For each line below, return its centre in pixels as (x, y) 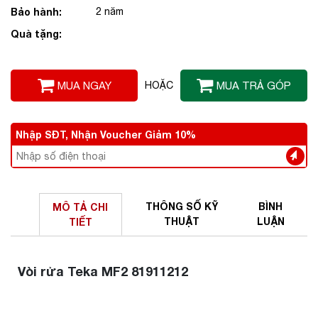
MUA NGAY (84, 86)
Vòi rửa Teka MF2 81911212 (103, 271)
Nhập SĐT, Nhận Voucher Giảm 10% (106, 135)
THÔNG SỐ (175, 206)
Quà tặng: (36, 34)
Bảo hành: (36, 12)
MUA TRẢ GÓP (254, 86)
